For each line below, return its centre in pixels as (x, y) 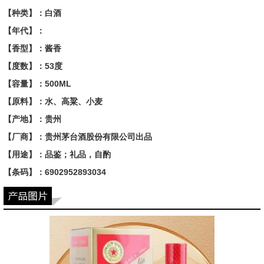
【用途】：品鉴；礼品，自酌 (57, 154)
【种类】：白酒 (32, 13)
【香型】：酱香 (32, 48)
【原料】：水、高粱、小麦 (53, 101)
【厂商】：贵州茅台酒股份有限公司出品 (78, 137)
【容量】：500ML (37, 84)
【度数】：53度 (33, 66)
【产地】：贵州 (32, 119)
